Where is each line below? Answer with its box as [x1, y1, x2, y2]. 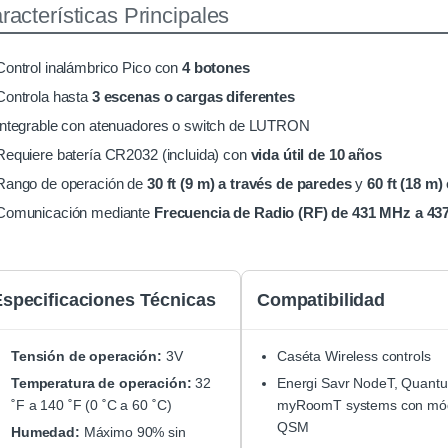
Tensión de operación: [11, 348, 163, 365]
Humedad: [11, 424, 80, 441]
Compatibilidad [257, 290, 386, 311]
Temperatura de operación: [11, 375, 192, 392]
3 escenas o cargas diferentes [91, 88, 295, 106]
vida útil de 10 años [250, 146, 382, 164]
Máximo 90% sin [79, 424, 186, 441]
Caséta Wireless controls [277, 348, 431, 365]
